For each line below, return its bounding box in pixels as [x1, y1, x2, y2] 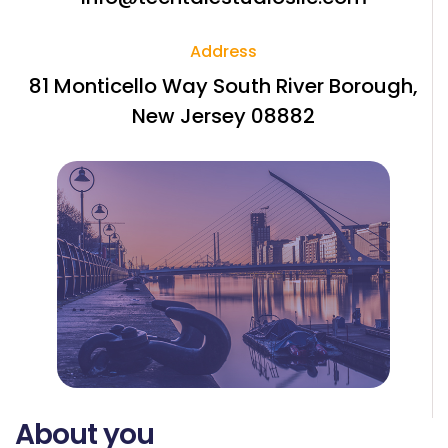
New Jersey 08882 [132, 102, 315, 130]
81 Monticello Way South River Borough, [29, 72, 418, 100]
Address [190, 40, 257, 63]
